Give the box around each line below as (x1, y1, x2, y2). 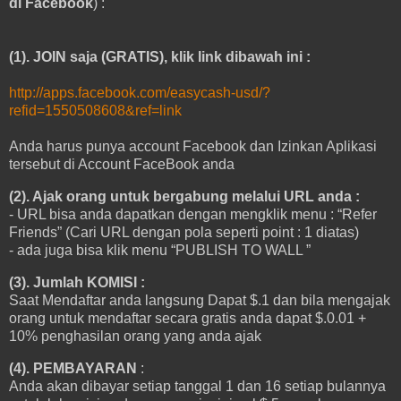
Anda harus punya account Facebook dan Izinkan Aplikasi (9, 139, 377, 155)
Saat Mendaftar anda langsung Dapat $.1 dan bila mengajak (9, 292, 390, 308)
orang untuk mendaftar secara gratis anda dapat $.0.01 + (9, 310, 366, 326)
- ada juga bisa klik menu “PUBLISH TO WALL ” (9, 243, 311, 259)
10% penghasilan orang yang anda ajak (9, 328, 261, 344)
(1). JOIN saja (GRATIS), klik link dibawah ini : (9, 49, 311, 65)
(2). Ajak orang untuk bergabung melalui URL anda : (9, 189, 360, 205)
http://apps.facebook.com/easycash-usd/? (9, 85, 270, 101)
